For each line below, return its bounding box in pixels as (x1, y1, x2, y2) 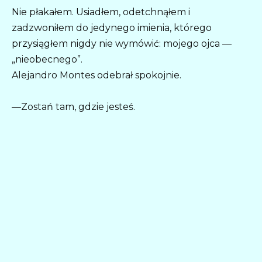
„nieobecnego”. (12, 54, 82, 65)
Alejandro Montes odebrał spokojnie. (12, 70, 181, 81)
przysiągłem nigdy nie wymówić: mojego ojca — (12, 38, 232, 50)
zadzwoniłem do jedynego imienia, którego (12, 22, 212, 34)
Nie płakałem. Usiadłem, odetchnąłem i (12, 6, 190, 18)
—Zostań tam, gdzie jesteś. (12, 101, 135, 113)
